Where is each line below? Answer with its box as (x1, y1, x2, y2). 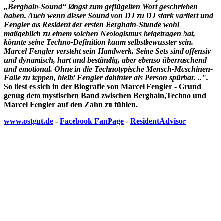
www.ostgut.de (4, 117, 53, 126)
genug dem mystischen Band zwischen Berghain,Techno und (4, 91, 206, 100)
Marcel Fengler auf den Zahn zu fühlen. (4, 100, 138, 109)
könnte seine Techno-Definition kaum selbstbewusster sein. (4, 38, 193, 47)
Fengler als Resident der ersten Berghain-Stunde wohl (4, 20, 179, 29)
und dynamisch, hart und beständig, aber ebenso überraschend (4, 56, 207, 65)
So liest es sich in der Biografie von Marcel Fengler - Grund (4, 82, 201, 91)
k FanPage (88, 117, 124, 126)
